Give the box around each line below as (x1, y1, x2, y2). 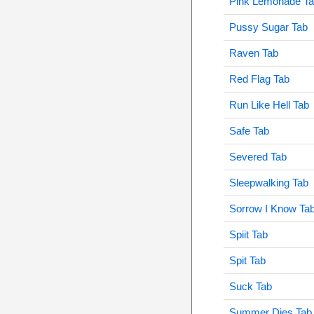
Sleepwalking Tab (228, 177, 308, 189)
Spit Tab (228, 254, 266, 266)
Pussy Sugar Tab (228, 21, 308, 33)
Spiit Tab (228, 228, 268, 240)
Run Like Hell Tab (228, 99, 309, 111)
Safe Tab (228, 125, 269, 137)
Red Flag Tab (228, 73, 289, 85)
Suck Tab (228, 280, 272, 292)
